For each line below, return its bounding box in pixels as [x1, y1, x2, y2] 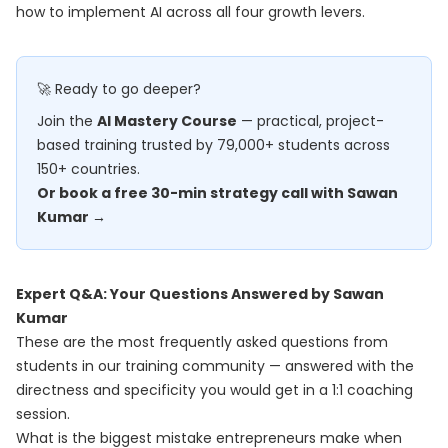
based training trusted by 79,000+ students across [37, 135, 390, 155]
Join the [37, 111, 97, 131]
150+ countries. [37, 159, 140, 179]
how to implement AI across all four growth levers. [16, 2, 365, 22]
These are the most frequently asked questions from [16, 332, 388, 352]
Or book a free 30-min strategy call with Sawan [37, 183, 398, 203]
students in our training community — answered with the [16, 356, 414, 376]
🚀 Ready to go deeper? [37, 79, 201, 99]
